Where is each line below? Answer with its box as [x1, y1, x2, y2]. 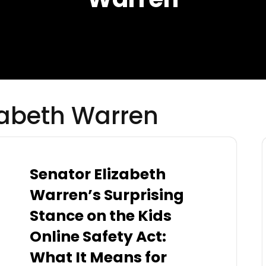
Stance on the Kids [30, 205, 172, 227]
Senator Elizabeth [30, 164, 166, 185]
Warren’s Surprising [30, 185, 184, 206]
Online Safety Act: [30, 226, 166, 248]
